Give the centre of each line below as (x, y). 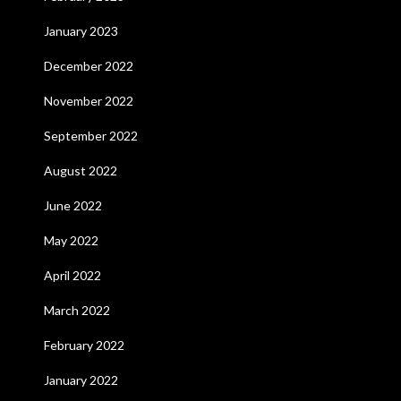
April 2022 (72, 275)
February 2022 (84, 345)
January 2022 (81, 380)
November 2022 (88, 101)
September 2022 (90, 136)
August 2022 (80, 171)
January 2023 (81, 31)
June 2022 (73, 205)
